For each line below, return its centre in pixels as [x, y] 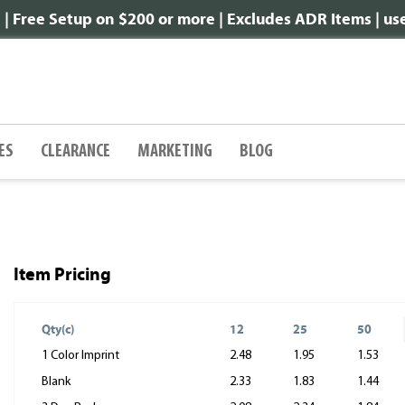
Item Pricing [62, 274]
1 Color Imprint [80, 356]
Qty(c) [58, 330]
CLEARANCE [75, 152]
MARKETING [175, 152]
